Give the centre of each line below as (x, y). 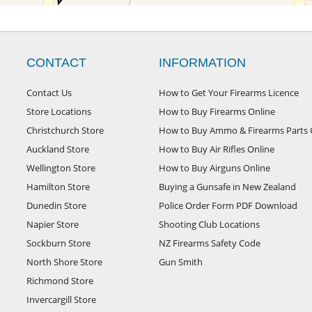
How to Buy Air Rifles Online (217, 149)
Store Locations (59, 111)
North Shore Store (64, 262)
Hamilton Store (58, 187)
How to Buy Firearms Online (217, 111)
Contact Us (49, 93)
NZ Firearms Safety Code (210, 243)
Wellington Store (61, 168)
